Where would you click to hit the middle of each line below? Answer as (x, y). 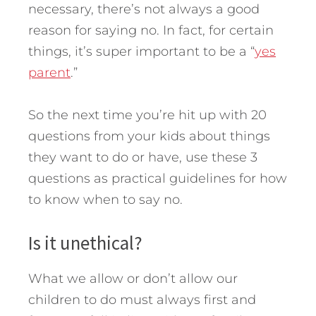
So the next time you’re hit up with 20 (147, 115)
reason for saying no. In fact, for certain (151, 30)
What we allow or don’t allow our (133, 278)
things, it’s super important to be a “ (141, 51)
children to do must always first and (142, 299)
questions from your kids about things (149, 136)
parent (49, 72)
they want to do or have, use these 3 (143, 157)
